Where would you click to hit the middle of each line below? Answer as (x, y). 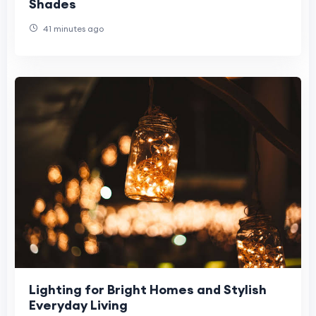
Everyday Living (78, 305)
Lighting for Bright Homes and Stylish (148, 289)
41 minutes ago (72, 28)
